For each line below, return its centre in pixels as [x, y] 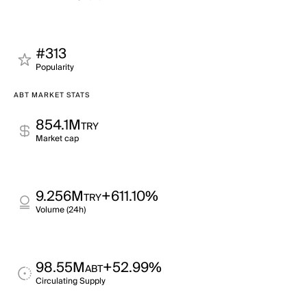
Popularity [55, 67]
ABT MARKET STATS [52, 95]
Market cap [57, 139]
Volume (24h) [61, 210]
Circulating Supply [71, 281]
